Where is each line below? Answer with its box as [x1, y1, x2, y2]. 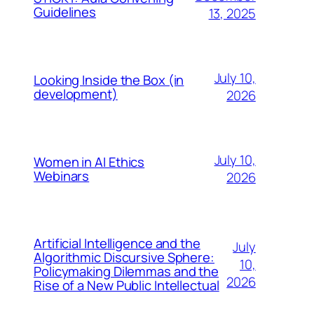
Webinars [34, 166, 90, 185]
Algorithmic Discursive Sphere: [34, 248, 214, 267]
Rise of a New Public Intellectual [34, 276, 219, 295]
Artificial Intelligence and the [34, 234, 200, 253]
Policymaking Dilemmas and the [34, 262, 219, 281]
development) [34, 84, 118, 103]
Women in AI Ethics [34, 152, 145, 171]
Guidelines [34, 3, 97, 22]
